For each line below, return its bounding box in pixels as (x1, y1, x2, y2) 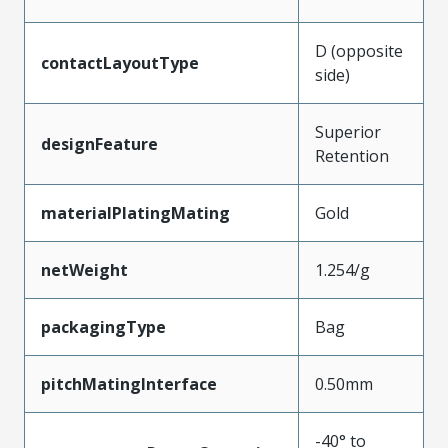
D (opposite (315, 40, 403, 62)
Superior (315, 121, 381, 143)
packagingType (41, 316, 166, 338)
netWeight (41, 259, 128, 281)
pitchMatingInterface (41, 373, 217, 395)
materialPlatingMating (41, 202, 230, 224)
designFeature (41, 133, 158, 155)
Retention (315, 145, 389, 167)
